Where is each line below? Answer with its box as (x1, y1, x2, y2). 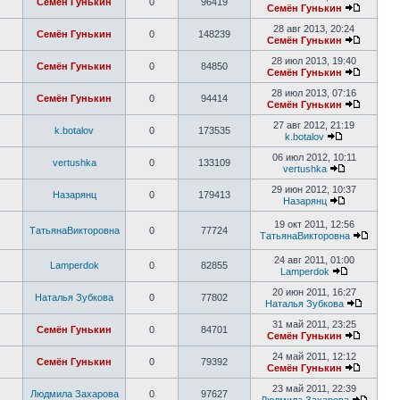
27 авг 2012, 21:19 (273, 120, 354, 130)
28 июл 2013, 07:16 (271, 87, 356, 98)
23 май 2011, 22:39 (271, 383, 356, 394)
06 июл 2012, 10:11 (271, 152, 356, 162)
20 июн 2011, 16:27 (271, 287, 356, 297)
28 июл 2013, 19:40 (271, 55, 356, 66)
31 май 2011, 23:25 (271, 319, 356, 329)
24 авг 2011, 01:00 (273, 254, 354, 265)
